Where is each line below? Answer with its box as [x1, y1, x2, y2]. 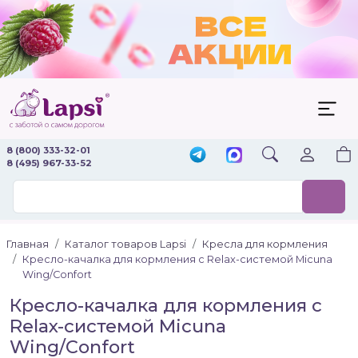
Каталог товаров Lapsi [65, 238, 186, 250]
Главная [6, 238, 49, 250]
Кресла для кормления [202, 238, 328, 250]
